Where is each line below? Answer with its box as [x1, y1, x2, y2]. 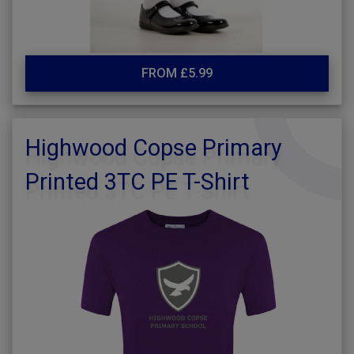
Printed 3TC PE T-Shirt [25, 168, 250, 195]
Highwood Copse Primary [25, 134, 282, 161]
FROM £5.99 [141, 66, 213, 81]
